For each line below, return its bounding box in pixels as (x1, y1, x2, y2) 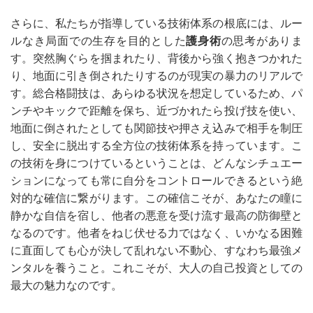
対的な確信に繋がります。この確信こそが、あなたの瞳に (10, 192, 303, 204)
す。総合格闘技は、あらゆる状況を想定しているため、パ (10, 87, 303, 99)
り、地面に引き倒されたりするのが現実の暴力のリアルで (10, 70, 303, 82)
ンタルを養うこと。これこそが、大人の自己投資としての (10, 262, 303, 274)
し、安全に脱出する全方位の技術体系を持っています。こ (10, 140, 303, 152)
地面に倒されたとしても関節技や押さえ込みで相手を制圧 (10, 122, 303, 134)
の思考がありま (221, 35, 303, 47)
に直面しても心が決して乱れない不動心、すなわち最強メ (10, 245, 303, 256)
